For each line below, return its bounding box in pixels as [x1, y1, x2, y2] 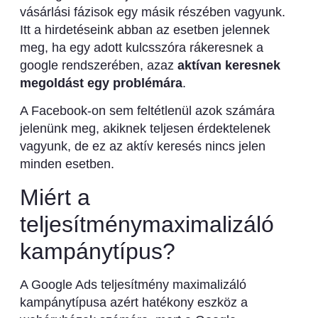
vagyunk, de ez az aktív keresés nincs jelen [19, 139, 265, 154]
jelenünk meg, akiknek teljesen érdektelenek [19, 121, 270, 136]
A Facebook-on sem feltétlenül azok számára [19, 104, 275, 119]
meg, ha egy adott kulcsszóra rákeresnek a [19, 40, 263, 55]
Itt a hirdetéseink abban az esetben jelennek [19, 22, 270, 37]
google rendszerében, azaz [19, 57, 177, 72]
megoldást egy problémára [19, 75, 182, 90]
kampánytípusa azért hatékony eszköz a [19, 295, 248, 309]
